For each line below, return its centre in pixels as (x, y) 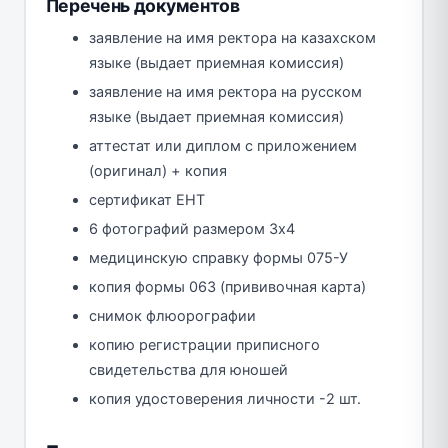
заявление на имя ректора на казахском (232, 37)
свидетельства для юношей (188, 369)
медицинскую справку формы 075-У (218, 257)
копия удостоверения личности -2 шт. (225, 398)
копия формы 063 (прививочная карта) (227, 286)
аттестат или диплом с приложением (223, 145)
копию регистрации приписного (204, 344)
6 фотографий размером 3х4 (192, 228)
